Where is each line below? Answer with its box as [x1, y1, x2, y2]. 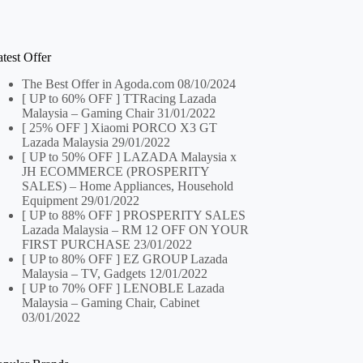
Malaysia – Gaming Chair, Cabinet [22, 295, 200, 310]
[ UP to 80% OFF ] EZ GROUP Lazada [22, 251, 228, 266]
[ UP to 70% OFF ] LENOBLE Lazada [22, 280, 225, 295]
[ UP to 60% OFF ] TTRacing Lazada [22, 91, 217, 105]
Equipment [22, 193, 79, 207]
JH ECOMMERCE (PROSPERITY [22, 164, 210, 178]
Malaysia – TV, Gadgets [22, 266, 147, 280]
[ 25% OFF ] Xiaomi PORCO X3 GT [22, 120, 218, 135]
